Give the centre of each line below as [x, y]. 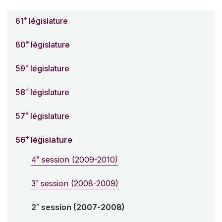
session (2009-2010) [79, 160]
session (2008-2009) [78, 184]
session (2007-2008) [82, 207]
